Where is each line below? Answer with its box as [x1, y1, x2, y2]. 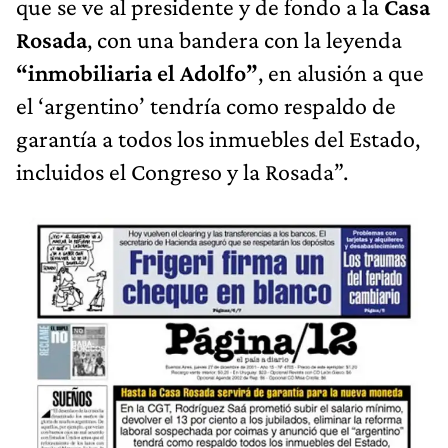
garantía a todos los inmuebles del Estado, [16, 125, 420, 153]
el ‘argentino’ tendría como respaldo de [16, 92, 396, 120]
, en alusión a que [258, 59, 424, 87]
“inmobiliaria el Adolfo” [16, 59, 258, 87]
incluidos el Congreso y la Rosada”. [16, 158, 348, 186]
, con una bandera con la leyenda [87, 26, 402, 54]
